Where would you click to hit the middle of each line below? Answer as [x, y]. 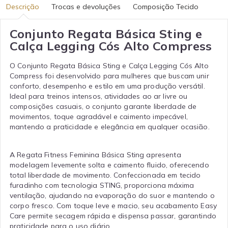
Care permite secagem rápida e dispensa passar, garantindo [113, 216]
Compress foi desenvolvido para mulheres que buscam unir [109, 76]
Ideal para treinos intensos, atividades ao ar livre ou [99, 96]
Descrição [23, 7]
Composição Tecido [166, 7]
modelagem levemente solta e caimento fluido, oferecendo [109, 165]
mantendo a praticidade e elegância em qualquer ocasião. [110, 127]
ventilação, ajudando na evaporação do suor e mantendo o [112, 195]
